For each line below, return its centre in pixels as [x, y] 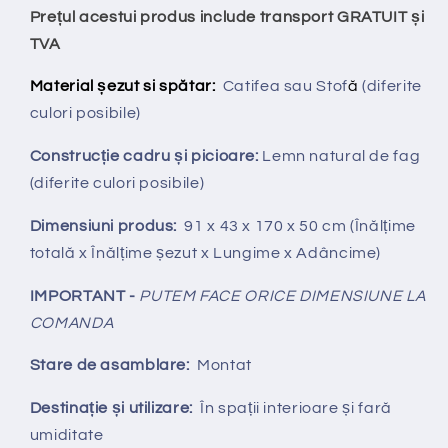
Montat [224, 365]
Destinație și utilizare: [111, 408]
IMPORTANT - [82, 295]
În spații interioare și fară [292, 408]
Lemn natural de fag [339, 156]
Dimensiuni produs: [103, 225]
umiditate [66, 435]
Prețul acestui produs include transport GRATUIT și [227, 16]
